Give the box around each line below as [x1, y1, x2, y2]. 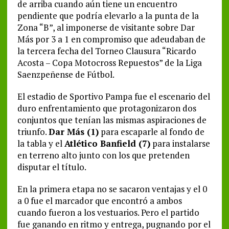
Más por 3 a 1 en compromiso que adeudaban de [17, 33, 205, 45]
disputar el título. [17, 161, 86, 173]
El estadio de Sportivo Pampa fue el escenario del [17, 90, 210, 103]
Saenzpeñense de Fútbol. [17, 68, 114, 81]
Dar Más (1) [48, 126, 99, 138]
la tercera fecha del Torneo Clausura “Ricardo [17, 45, 196, 57]
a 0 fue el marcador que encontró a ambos [17, 195, 182, 207]
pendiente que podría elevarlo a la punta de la [17, 10, 199, 22]
